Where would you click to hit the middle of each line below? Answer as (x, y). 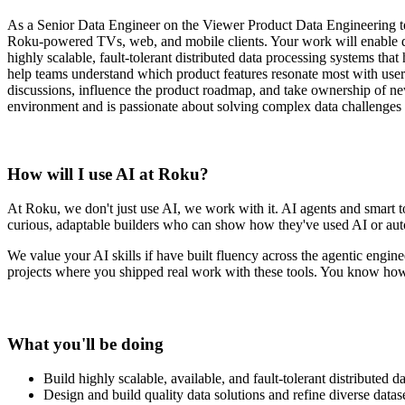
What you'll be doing (85, 344)
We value (34, 256)
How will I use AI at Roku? (108, 174)
